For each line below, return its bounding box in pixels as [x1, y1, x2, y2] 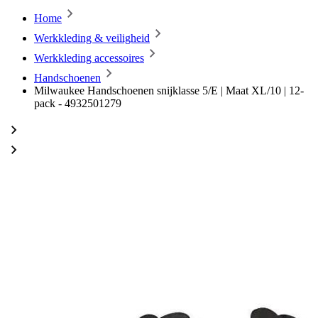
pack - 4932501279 [34, 97, 121, 109]
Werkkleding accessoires [34, 52, 144, 64]
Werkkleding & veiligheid [34, 32, 150, 44]
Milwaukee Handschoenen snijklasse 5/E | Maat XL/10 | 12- [34, 84, 304, 97]
